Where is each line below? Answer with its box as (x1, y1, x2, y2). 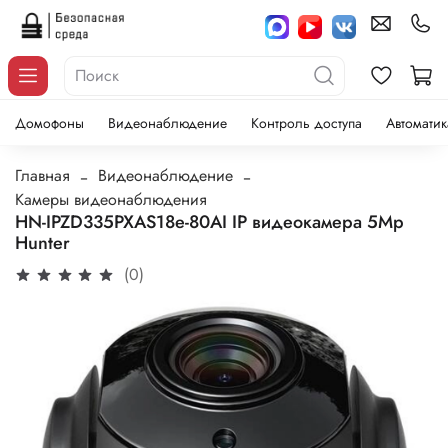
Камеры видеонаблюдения (15, 187, 207, 211)
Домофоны (15, 112, 84, 133)
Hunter (15, 229, 70, 256)
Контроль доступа (251, 112, 362, 133)
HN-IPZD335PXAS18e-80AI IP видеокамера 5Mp (15, 208, 404, 235)
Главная (15, 163, 70, 187)
